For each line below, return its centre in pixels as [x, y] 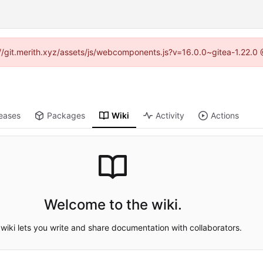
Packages [66, 116]
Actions [225, 116]
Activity [170, 116]
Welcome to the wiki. [113, 204]
